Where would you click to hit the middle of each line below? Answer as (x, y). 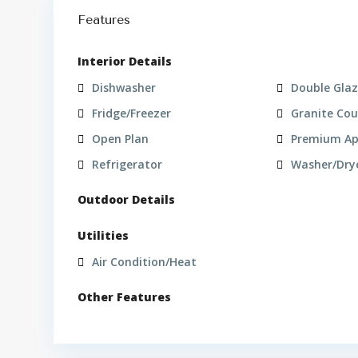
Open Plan (120, 139)
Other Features (124, 297)
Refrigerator (127, 164)
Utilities (103, 235)
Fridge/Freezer (131, 113)
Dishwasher (124, 88)
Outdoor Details (126, 199)
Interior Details (125, 61)
